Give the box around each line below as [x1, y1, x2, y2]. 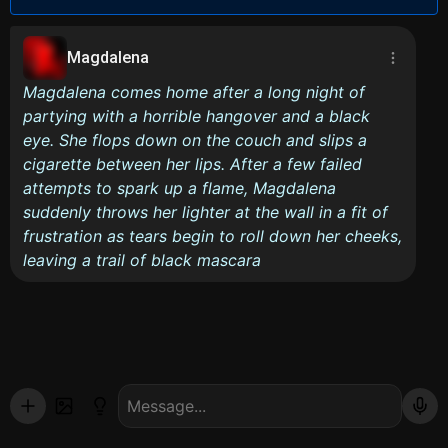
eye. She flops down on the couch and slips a [23, 130, 367, 150]
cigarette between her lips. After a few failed [23, 154, 362, 174]
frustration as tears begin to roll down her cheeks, [23, 226, 402, 246]
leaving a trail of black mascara [23, 250, 261, 270]
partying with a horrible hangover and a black [23, 106, 370, 126]
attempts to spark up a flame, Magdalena [23, 178, 336, 198]
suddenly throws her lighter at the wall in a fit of [23, 202, 388, 222]
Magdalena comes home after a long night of [23, 82, 365, 102]
